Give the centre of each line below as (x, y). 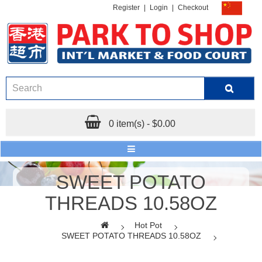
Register (126, 8)
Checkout (193, 8)
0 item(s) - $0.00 (142, 123)
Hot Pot (148, 225)
